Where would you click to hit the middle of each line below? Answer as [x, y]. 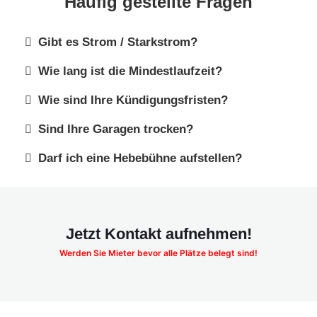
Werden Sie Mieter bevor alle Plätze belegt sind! [158, 253]
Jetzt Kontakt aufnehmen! [158, 234]
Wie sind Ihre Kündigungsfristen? [133, 100]
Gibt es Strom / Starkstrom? [118, 42]
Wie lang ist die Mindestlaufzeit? [131, 71]
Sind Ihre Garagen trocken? [116, 129]
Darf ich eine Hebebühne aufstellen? [140, 158]
